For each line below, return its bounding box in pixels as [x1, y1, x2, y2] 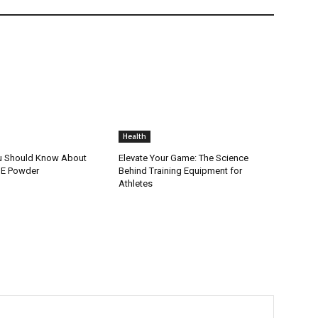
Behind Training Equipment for [119, 165, 243, 177]
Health [123, 131, 147, 142]
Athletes [119, 178, 153, 190]
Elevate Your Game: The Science [119, 153, 249, 164]
